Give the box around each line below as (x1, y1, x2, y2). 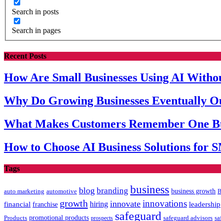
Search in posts (12, 7, 59, 16)
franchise (33, 201, 58, 209)
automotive (46, 188, 77, 195)
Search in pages (12, 26, 61, 35)
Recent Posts (4, 51, 46, 60)
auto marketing (4, 187, 44, 195)
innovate (110, 199, 141, 209)
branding (97, 186, 128, 196)
